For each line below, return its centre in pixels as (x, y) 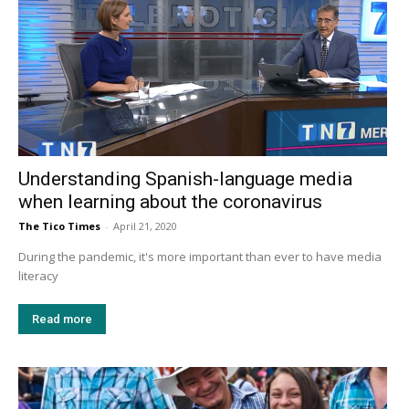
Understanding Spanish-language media (185, 179)
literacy (38, 276)
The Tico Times (59, 226)
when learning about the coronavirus (170, 202)
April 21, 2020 (145, 226)
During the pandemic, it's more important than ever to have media (200, 257)
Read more (62, 320)
